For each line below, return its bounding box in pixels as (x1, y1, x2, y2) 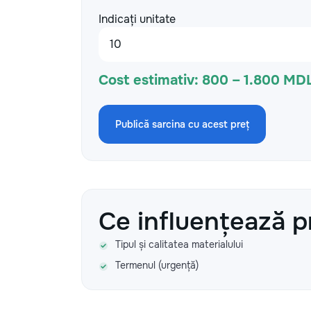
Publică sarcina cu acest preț (115, 118, 249, 131)
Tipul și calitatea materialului (115, 238, 243, 251)
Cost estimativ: (99, 72, 199, 89)
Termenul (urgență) (115, 259, 199, 271)
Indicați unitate (99, 12, 176, 26)
